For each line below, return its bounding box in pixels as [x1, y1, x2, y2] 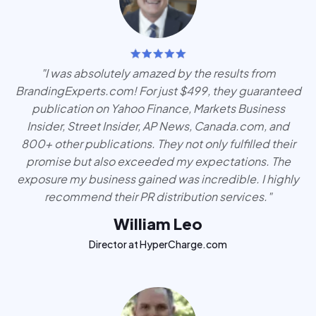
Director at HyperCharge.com [89, 238, 227, 251]
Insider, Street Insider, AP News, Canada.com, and [27, 119, 289, 134]
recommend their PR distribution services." [44, 189, 272, 205]
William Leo [114, 214, 202, 234]
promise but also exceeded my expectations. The [25, 154, 291, 169]
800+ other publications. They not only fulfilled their [20, 136, 296, 152]
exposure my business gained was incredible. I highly [17, 171, 299, 187]
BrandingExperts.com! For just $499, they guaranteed [15, 83, 301, 99]
